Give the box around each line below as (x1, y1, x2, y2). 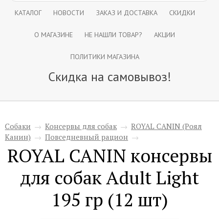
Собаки (5, 121, 31, 131)
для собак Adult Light (20, 165, 199, 190)
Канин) (5, 132, 31, 142)
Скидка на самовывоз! (48, 68, 171, 85)
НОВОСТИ (53, 8, 84, 17)
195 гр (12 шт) (51, 187, 168, 212)
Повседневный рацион (45, 132, 128, 142)
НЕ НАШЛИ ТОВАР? (85, 30, 142, 39)
